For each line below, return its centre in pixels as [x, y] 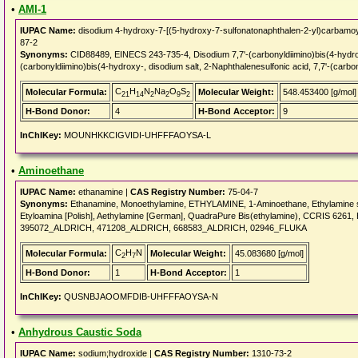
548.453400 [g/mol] [320, 92]
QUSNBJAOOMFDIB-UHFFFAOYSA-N [140, 296]
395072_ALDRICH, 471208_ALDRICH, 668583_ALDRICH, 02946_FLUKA [163, 228]
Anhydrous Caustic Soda [80, 332]
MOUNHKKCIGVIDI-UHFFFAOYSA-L [136, 135]
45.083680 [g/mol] [269, 253]
